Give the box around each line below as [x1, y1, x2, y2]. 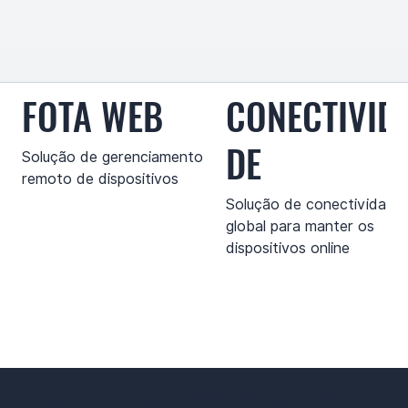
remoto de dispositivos [22, 170, 178, 189]
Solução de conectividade [226, 196, 403, 214]
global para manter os [226, 218, 374, 236]
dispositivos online [226, 240, 350, 258]
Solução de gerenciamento [22, 148, 203, 167]
